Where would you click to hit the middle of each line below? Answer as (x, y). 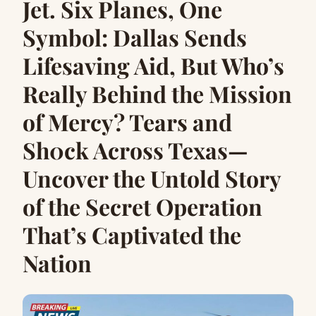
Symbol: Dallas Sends (135, 37)
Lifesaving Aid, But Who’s (153, 65)
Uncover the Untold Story (152, 178)
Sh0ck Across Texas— (135, 150)
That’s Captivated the (132, 235)
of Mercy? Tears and (127, 122)
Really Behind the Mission (157, 93)
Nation (57, 263)
